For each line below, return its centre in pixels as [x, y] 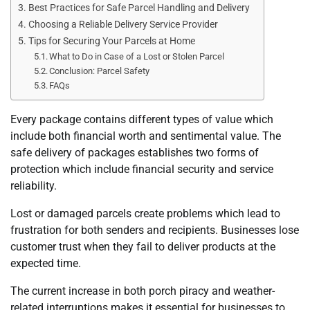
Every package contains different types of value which [142, 119]
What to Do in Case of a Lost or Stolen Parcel [137, 56]
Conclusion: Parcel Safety [100, 71]
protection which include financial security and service [142, 169]
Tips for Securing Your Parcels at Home [111, 41]
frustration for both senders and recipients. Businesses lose [155, 230]
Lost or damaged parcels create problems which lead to [145, 213]
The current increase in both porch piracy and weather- [143, 291]
